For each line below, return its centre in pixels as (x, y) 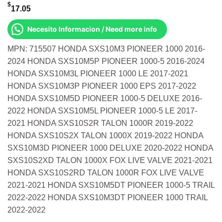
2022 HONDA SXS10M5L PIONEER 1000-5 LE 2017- (102, 111)
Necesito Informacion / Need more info (92, 29)
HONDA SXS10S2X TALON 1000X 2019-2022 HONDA (105, 136)
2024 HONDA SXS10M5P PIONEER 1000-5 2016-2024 (106, 61)
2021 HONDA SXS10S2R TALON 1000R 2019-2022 (100, 123)
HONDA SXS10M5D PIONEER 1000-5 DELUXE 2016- (105, 99)
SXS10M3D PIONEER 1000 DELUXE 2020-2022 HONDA (110, 148)
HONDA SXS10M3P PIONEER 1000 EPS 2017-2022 (102, 86)
